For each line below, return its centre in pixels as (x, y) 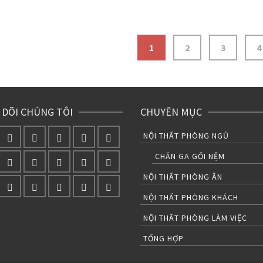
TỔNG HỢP (163, 238)
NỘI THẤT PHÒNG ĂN (183, 176)
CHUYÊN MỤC (171, 112)
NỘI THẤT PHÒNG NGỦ (186, 135)
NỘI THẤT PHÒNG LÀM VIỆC (195, 218)
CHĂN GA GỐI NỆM (190, 156)
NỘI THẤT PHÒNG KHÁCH (191, 197)
